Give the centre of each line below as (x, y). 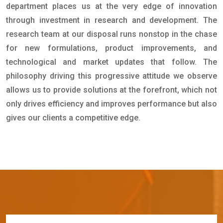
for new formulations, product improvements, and (111, 48)
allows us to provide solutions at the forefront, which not (111, 90)
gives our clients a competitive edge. (73, 118)
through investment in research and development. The (111, 20)
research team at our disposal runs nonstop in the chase (111, 34)
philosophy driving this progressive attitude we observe (111, 76)
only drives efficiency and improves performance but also (111, 104)
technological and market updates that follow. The (111, 62)
